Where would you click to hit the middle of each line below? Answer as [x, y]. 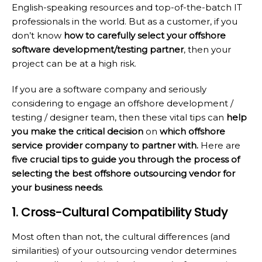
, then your [207, 49]
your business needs [57, 187]
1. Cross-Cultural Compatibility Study [120, 212]
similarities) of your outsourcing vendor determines [124, 250]
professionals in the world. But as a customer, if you [125, 21]
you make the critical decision [77, 131]
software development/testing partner [98, 49]
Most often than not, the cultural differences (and [121, 236]
